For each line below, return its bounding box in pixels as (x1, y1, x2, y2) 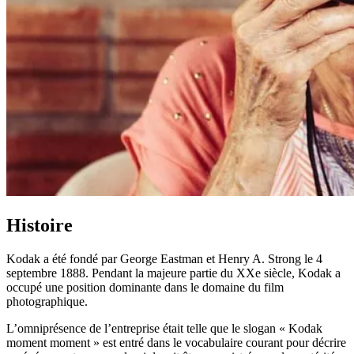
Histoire (6, 214, 73, 235)
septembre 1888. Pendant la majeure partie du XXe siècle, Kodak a (6, 265, 341, 280)
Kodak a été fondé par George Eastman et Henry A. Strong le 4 (6, 251, 322, 265)
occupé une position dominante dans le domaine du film (6, 280, 284, 294)
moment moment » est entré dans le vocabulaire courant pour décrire (6, 335, 346, 349)
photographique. (6, 294, 88, 308)
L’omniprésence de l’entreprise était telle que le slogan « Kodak (6, 321, 322, 335)
